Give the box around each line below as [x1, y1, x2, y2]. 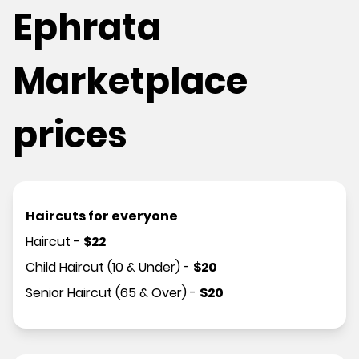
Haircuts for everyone [26, 207, 178, 226]
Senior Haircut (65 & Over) [26, 284, 187, 303]
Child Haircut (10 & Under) [26, 258, 180, 277]
